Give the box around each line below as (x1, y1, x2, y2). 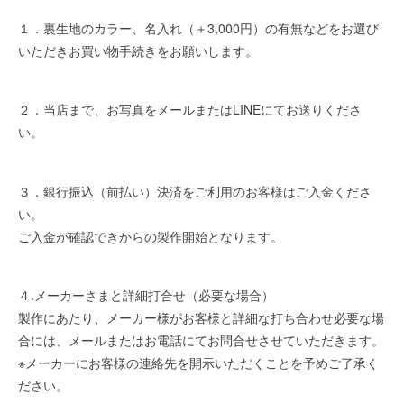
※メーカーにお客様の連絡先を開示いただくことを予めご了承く (18, 353, 380, 372)
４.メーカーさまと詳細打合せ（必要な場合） (18, 286, 275, 305)
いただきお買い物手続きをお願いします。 (18, 41, 259, 60)
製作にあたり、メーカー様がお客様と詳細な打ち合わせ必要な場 (18, 308, 385, 327)
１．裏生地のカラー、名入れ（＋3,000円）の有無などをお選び (18, 18, 380, 37)
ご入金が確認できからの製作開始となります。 (18, 226, 284, 245)
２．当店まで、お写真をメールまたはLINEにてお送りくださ (18, 100, 363, 119)
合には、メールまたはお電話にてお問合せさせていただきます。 (18, 331, 385, 350)
